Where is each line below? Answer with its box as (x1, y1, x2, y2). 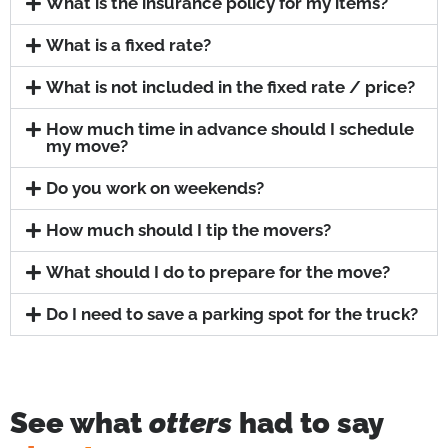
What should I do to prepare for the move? (46, 262, 391, 283)
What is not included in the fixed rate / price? (46, 77, 416, 98)
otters (149, 406, 232, 441)
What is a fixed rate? (46, 35, 212, 56)
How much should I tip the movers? (46, 220, 332, 241)
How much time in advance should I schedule (46, 119, 415, 140)
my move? (46, 136, 129, 157)
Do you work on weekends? (46, 178, 265, 199)
